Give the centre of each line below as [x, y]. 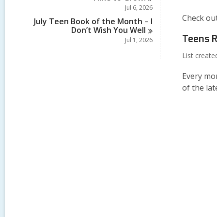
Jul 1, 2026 [139, 40]
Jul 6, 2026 [139, 8]
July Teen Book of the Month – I [93, 21]
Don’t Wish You [101, 30]
